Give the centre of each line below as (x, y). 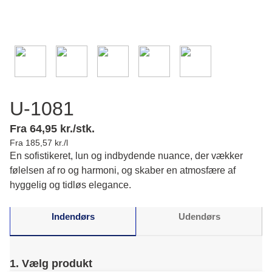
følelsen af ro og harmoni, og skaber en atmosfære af (123, 170)
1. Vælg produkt (51, 263)
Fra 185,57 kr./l (39, 143)
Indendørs (73, 216)
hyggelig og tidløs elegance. (70, 185)
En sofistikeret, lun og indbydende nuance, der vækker (126, 156)
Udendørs (199, 216)
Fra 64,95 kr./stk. (52, 129)
